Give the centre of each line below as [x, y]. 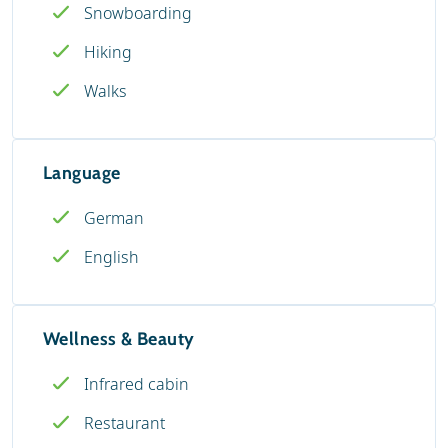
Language [82, 172]
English [111, 256]
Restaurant [124, 422]
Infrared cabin [136, 383]
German [114, 217]
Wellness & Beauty [119, 338]
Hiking [108, 51]
